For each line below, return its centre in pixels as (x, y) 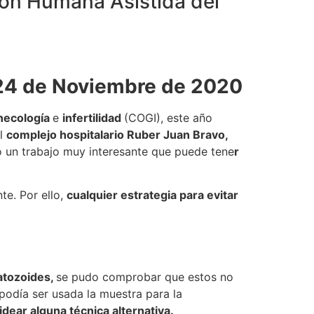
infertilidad (93, 117)
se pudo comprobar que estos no (145, 277)
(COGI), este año (168, 117)
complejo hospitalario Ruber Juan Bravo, (117, 134)
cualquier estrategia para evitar (152, 195)
